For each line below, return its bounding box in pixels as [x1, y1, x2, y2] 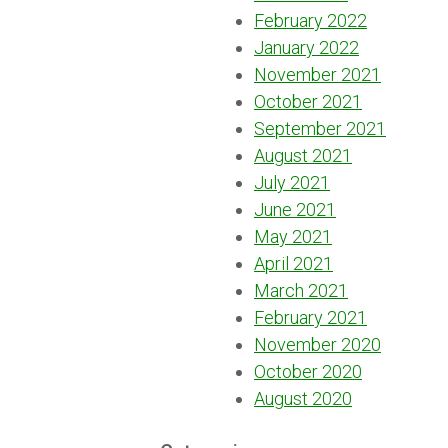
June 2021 [254, 198, 336, 220]
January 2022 [254, 36, 359, 58]
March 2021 [254, 279, 348, 301]
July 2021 [254, 171, 330, 193]
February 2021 [254, 306, 367, 328]
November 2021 [254, 63, 381, 85]
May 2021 [254, 225, 332, 247]
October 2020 [254, 360, 362, 382]
